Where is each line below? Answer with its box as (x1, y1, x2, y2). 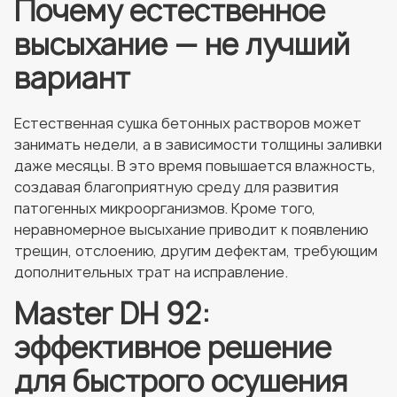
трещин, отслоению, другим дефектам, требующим (14, 241, 378, 261)
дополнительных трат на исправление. (14, 262, 292, 282)
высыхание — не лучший (14, 25, 350, 64)
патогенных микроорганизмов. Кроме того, (14, 198, 315, 218)
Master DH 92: (14, 294, 210, 333)
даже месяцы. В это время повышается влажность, (14, 156, 376, 175)
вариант (14, 58, 137, 97)
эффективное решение (14, 328, 331, 367)
